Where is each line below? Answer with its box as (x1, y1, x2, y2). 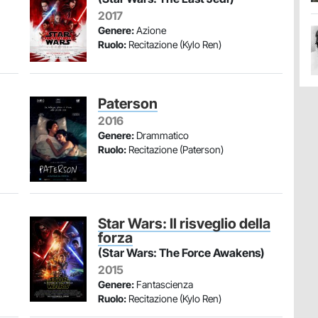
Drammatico (134, 129, 189, 141)
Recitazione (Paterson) (126, 143, 224, 155)
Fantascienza (134, 278, 193, 290)
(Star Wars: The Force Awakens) (98, 246, 265, 260)
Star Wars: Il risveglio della (98, 215, 270, 232)
